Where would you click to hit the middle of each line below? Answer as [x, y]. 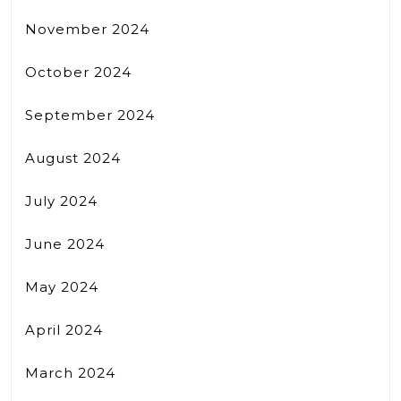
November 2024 [87, 29]
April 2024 [64, 329]
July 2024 [61, 200]
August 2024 [73, 158]
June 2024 [65, 243]
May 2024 [62, 286]
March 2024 [70, 372]
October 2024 [78, 72]
